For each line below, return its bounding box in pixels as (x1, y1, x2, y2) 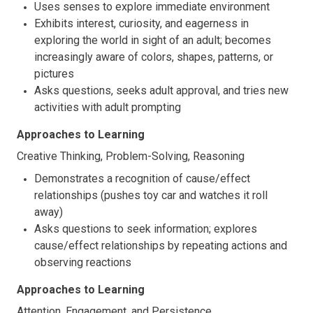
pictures (34, 66, 74, 80)
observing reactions (34, 255, 131, 269)
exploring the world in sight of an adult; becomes (34, 33, 271, 47)
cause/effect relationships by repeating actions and (34, 238, 287, 252)
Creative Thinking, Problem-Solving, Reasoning (17, 149, 245, 163)
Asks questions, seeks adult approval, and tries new (34, 83, 289, 97)
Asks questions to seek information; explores (34, 221, 257, 235)
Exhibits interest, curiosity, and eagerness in (34, 16, 249, 30)
